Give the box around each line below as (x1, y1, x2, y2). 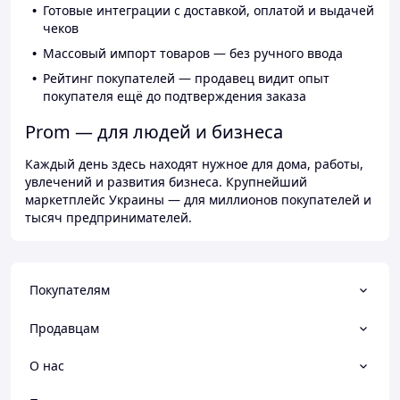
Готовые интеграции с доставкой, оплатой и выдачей (43, 2, 374, 20)
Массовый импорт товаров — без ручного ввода (43, 45, 343, 62)
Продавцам (29, 319, 99, 337)
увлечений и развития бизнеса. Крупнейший (25, 173, 307, 191)
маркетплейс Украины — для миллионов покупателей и (25, 191, 371, 209)
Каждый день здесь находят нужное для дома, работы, (25, 155, 363, 173)
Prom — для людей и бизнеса (25, 120, 283, 145)
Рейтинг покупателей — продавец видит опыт (43, 70, 329, 87)
